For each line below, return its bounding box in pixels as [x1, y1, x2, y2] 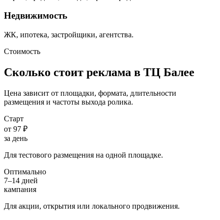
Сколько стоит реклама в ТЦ [4, 65, 164, 79]
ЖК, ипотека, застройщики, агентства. [4, 30, 134, 39]
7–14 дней [4, 176, 38, 185]
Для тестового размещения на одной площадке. [4, 150, 163, 159]
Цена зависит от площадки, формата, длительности [4, 88, 176, 97]
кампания [4, 185, 36, 193]
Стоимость [4, 47, 40, 55]
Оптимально [4, 167, 46, 176]
